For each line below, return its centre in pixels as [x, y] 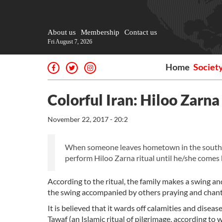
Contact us [141, 32]
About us [62, 32]
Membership [100, 32]
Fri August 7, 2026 [70, 42]
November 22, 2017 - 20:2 [88, 119]
